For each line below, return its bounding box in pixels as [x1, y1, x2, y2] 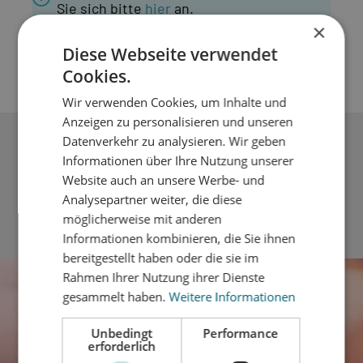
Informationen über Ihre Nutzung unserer [62, 152, 294, 169]
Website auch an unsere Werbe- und [62, 172, 265, 188]
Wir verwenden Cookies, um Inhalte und [62, 94, 287, 110]
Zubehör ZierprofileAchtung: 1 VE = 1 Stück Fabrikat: [32, 161, 302, 177]
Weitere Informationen [169, 288, 296, 305]
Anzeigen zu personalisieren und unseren [62, 113, 293, 130]
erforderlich [88, 338, 156, 354]
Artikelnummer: [32, 33, 138, 51]
